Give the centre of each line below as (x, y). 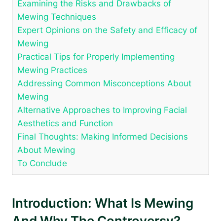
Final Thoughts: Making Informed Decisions (103, 136)
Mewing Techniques (57, 16)
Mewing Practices (52, 70)
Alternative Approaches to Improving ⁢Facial (102, 110)
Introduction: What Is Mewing (103, 203)
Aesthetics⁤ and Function (65, 123)
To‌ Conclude (42, 163)
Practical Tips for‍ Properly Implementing (96, 56)
